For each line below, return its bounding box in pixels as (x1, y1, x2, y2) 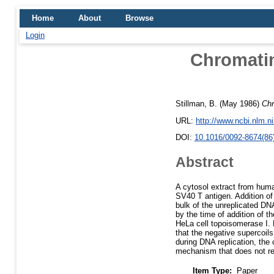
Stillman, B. (176, 98, 217, 108)
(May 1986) (217, 98, 262, 108)
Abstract (176, 154, 234, 170)
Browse (125, 13, 154, 23)
